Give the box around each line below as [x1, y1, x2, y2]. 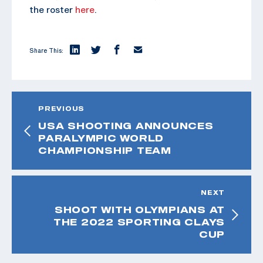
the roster [29, 4, 75, 15]
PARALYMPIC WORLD [38, 132, 164, 143]
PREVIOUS [38, 104, 85, 112]
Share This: [29, 46, 63, 54]
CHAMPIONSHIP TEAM [38, 144, 171, 156]
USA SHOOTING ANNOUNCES [38, 120, 214, 131]
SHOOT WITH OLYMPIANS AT [54, 204, 225, 215]
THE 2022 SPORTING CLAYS [53, 216, 225, 227]
